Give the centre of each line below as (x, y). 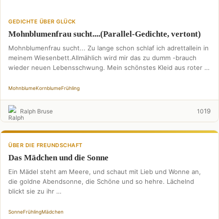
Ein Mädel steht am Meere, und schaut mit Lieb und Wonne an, (105, 172)
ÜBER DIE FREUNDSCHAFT (45, 145)
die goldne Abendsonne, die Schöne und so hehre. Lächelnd (101, 181)
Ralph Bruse (36, 111)
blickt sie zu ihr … (35, 191)
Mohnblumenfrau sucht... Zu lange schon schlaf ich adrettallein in (109, 48)
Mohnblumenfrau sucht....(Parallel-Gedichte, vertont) (105, 34)
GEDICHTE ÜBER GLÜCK (42, 22)
